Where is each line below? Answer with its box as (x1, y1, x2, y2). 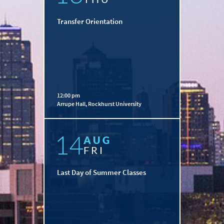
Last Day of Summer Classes (57, 167, 146, 177)
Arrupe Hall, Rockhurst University (57, 100, 141, 108)
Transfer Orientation (57, 16, 122, 26)
